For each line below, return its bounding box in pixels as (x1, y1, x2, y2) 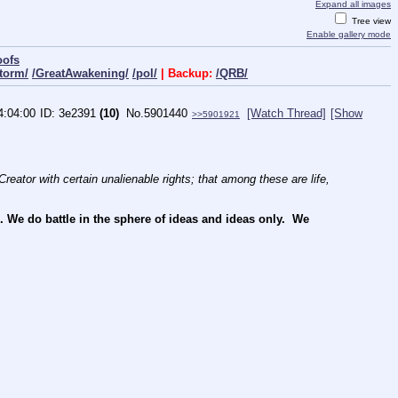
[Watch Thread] (247, 106, 326, 120)
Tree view (349, 16, 391, 27)
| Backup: (157, 66, 216, 80)
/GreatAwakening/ (32, 66, 129, 80)
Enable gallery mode (306, 29, 391, 40)
